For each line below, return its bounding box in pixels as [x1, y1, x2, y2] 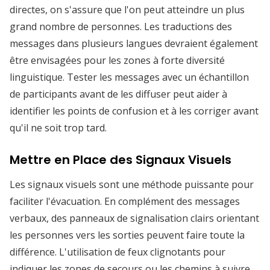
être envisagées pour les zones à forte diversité [10, 54, 225, 67]
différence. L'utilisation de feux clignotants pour [10, 245, 225, 259]
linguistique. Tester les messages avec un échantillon [10, 71, 249, 84]
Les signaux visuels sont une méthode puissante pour [10, 178, 254, 191]
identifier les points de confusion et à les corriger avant [10, 104, 259, 118]
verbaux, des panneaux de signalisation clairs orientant [10, 212, 259, 225]
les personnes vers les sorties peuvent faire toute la [10, 228, 245, 242]
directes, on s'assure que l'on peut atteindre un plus [10, 3, 245, 16]
